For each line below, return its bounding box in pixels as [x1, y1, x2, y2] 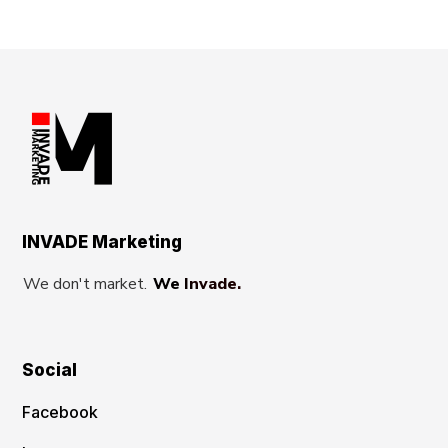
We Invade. [153, 273, 242, 296]
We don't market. [23, 273, 148, 296]
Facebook [22, 402, 99, 423]
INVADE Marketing [22, 232, 183, 253]
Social [22, 360, 78, 381]
